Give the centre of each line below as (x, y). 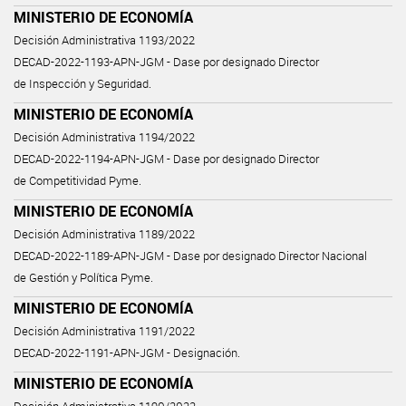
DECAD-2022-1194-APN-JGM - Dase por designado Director (166, 159)
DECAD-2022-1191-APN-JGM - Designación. (127, 353)
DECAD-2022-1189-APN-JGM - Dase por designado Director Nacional (190, 256)
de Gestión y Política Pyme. (83, 277)
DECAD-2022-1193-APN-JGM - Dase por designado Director (166, 62)
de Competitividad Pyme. (77, 180)
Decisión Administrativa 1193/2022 (104, 40)
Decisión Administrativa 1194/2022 (104, 137)
